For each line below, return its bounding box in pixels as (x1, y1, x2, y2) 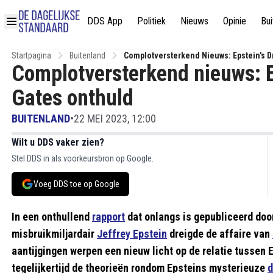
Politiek (137, 15, 166, 27)
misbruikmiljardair (12, 227, 97, 240)
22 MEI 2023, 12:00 (74, 112, 156, 125)
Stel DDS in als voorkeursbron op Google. (12, 154, 154, 163)
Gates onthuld (12, 85, 133, 111)
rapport (92, 210, 125, 223)
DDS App (87, 15, 122, 27)
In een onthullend (12, 210, 92, 223)
